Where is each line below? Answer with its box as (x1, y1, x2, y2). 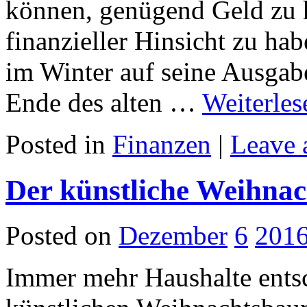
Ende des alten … (5, 87, 202, 117)
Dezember (119, 221, 228, 251)
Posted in (5, 129, 112, 159)
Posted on (5, 221, 112, 251)
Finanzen (112, 129, 211, 159)
